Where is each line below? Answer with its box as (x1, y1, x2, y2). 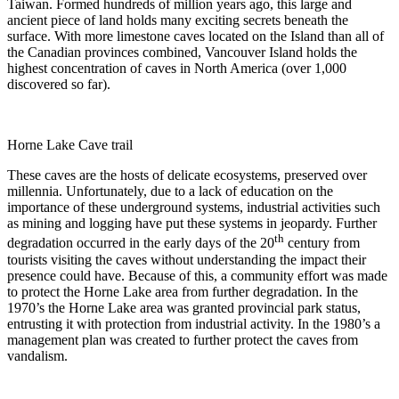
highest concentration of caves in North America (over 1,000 (7, 61, 346, 77)
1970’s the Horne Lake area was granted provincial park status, (7, 299, 361, 315)
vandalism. (7, 347, 68, 363)
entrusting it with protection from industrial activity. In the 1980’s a (7, 315, 380, 331)
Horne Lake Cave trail (7, 137, 133, 153)
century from (284, 235, 360, 251)
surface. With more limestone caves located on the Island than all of (7, 28, 384, 45)
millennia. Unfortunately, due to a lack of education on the (7, 183, 333, 199)
